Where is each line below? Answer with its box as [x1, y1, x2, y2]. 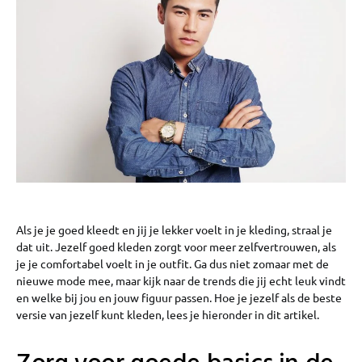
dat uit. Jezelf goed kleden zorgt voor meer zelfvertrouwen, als [16, 239, 336, 255]
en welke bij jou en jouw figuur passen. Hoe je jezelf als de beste [16, 290, 342, 305]
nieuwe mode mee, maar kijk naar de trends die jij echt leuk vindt [16, 273, 346, 288]
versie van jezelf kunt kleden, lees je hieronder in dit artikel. [16, 307, 322, 322]
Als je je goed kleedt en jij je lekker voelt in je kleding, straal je [16, 222, 332, 238]
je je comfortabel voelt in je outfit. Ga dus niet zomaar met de [16, 256, 329, 271]
